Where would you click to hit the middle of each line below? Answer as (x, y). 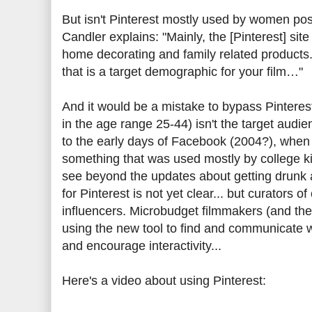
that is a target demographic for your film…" (182, 72)
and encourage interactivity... (142, 246)
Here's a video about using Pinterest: (164, 281)
